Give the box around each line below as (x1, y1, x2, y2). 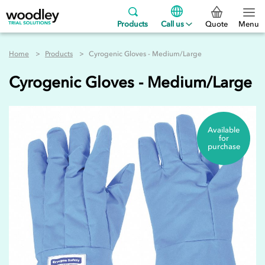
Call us (161, 19, 186, 28)
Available (208, 125, 240, 134)
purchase (207, 142, 240, 151)
